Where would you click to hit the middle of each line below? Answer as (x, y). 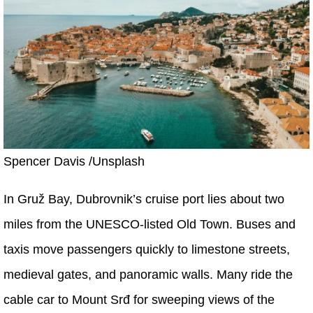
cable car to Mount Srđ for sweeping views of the (139, 299)
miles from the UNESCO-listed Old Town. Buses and (150, 224)
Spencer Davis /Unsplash (74, 161)
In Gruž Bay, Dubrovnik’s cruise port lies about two (144, 199)
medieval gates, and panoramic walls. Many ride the (148, 274)
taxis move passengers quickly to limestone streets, (147, 249)
